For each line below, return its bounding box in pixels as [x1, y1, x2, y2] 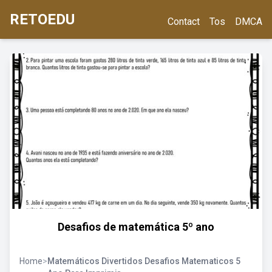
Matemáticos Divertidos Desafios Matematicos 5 [47, 256, 240, 266]
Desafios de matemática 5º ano [58, 220, 214, 233]
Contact [168, 16, 200, 27]
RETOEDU [10, 11, 75, 28]
